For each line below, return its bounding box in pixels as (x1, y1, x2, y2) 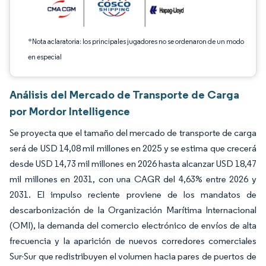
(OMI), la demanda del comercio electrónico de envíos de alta (9, 220, 256, 231)
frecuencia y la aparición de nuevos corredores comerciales (9, 235, 256, 246)
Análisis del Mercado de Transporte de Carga (9, 87, 239, 102)
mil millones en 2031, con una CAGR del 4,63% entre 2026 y (9, 173, 256, 185)
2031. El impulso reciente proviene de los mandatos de (9, 189, 256, 200)
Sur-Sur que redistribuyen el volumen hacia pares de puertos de (9, 251, 256, 262)
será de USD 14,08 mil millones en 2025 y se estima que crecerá (9, 142, 256, 154)
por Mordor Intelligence (9, 104, 130, 118)
